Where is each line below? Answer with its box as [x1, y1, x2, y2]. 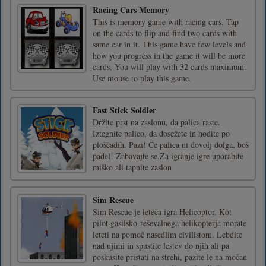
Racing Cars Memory [93, 3, 169, 16]
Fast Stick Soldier [93, 103, 156, 116]
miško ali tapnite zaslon [93, 161, 172, 173]
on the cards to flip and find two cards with [93, 27, 237, 39]
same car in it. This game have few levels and [93, 38, 246, 50]
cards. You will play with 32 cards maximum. [93, 61, 246, 72]
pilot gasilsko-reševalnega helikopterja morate [93, 217, 246, 229]
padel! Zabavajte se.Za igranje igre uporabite [93, 150, 243, 161]
